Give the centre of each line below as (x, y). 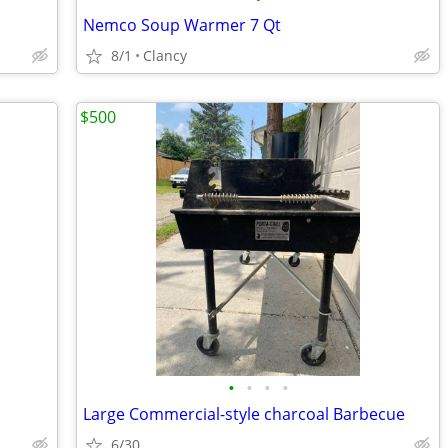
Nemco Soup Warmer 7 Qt (182, 25)
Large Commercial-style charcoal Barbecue (244, 414)
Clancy (165, 55)
